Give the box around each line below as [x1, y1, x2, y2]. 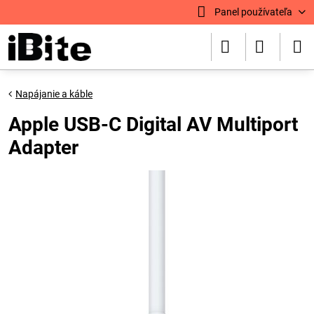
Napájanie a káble [15, 88, 93, 100]
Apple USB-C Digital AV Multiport [8, 113, 298, 136]
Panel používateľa [214, 6, 292, 18]
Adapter [8, 136, 78, 159]
